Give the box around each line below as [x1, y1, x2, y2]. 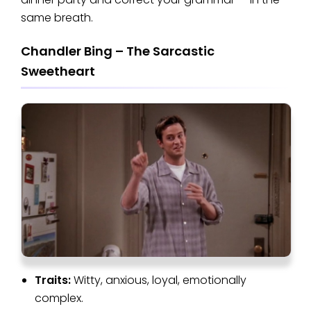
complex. [35, 290, 83, 307]
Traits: [35, 272, 74, 289]
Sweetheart [21, 62, 95, 80]
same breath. [21, 9, 93, 26]
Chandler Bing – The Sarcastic [21, 42, 215, 60]
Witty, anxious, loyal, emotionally [74, 272, 246, 289]
